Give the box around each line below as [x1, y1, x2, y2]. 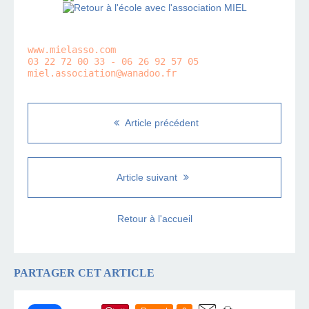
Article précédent [123, 117, 199, 129]
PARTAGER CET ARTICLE [14, 266, 154, 280]
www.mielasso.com [28, 44, 116, 56]
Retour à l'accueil [117, 213, 192, 225]
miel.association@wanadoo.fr [28, 68, 177, 79]
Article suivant [117, 172, 180, 183]
